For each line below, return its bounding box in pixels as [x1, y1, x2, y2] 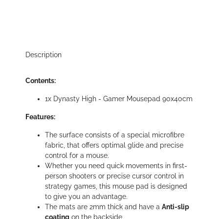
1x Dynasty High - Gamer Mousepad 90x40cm [45, 95, 193, 103]
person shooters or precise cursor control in [45, 172, 184, 180]
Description [25, 51, 62, 59]
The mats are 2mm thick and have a [45, 203, 162, 211]
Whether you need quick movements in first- [45, 162, 187, 170]
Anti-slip [162, 203, 189, 211]
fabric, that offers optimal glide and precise [45, 141, 183, 150]
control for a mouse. [45, 152, 109, 160]
